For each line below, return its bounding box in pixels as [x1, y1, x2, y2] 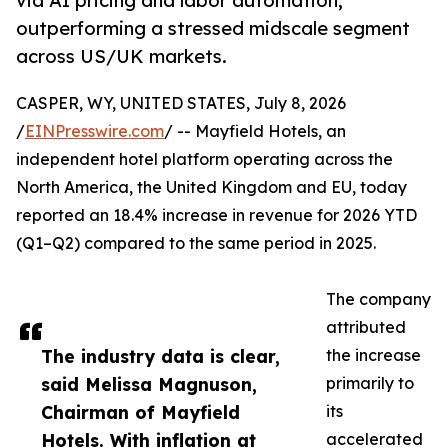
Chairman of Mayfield [41, 401, 240, 424]
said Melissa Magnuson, [41, 373, 257, 396]
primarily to [326, 373, 414, 394]
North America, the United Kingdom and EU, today [16, 177, 407, 198]
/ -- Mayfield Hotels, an [164, 121, 346, 142]
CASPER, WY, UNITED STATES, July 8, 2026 [16, 93, 346, 114]
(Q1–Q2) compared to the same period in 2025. [16, 233, 376, 254]
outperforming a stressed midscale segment [16, 17, 410, 40]
